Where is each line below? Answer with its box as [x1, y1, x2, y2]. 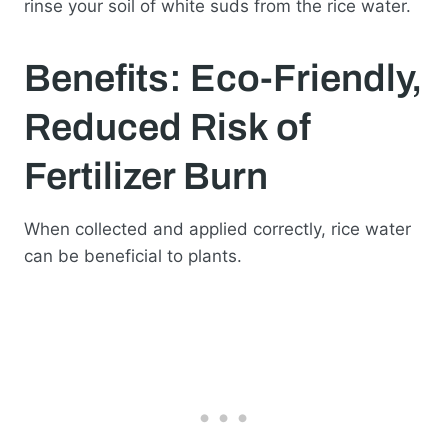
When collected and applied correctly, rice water [24, 218, 411, 239]
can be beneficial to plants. [24, 245, 242, 266]
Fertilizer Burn [24, 155, 268, 197]
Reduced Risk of [24, 106, 311, 148]
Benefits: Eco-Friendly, [24, 57, 422, 99]
